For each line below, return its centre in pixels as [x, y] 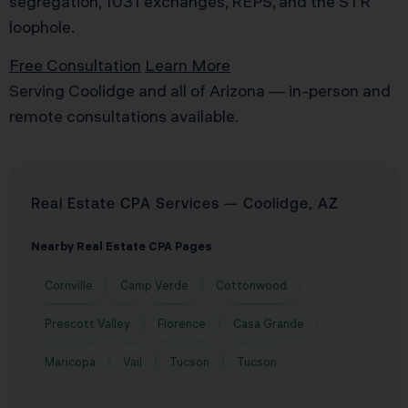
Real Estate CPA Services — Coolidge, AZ [185, 204]
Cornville [69, 286]
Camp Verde [154, 286]
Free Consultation [75, 66]
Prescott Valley [87, 324]
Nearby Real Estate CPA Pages [122, 246]
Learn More [188, 66]
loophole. [42, 27]
